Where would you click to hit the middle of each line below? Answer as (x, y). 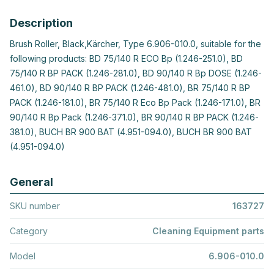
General (31, 182)
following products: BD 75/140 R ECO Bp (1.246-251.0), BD (126, 59)
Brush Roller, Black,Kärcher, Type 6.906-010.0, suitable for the (135, 44)
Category (29, 231)
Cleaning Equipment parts (208, 231)
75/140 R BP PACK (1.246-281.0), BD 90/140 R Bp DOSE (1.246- (136, 73)
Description (41, 23)
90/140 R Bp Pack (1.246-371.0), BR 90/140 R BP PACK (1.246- (134, 117)
